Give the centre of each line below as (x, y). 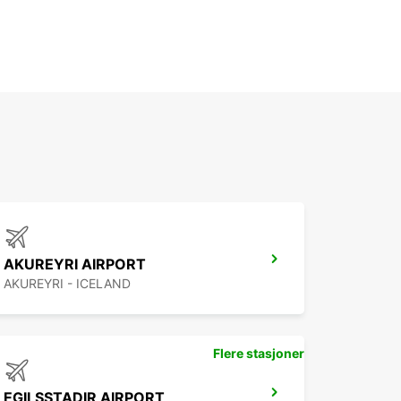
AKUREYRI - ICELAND (67, 284)
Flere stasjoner (259, 354)
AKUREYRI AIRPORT (75, 264)
